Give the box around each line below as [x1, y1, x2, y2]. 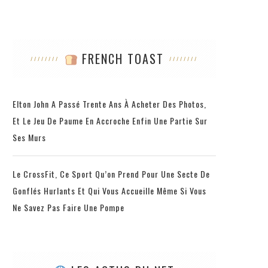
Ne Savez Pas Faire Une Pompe [13, 200, 124, 214]
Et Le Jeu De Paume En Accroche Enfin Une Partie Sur [13, 114, 208, 127]
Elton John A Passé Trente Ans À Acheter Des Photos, [13, 97, 206, 110]
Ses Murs [13, 130, 46, 144]
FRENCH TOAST [78, 49, 165, 68]
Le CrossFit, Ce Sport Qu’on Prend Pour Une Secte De [13, 167, 210, 180]
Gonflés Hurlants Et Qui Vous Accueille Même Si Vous [13, 184, 206, 197]
